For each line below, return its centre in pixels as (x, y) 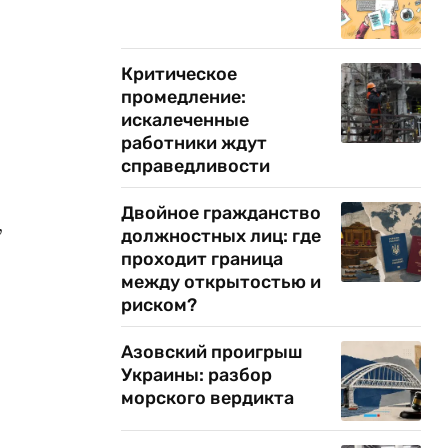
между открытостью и (221, 282)
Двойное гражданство (221, 213)
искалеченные (185, 120)
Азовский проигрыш (212, 352)
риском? (159, 305)
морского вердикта (207, 398)
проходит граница (202, 259)
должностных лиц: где (221, 236)
